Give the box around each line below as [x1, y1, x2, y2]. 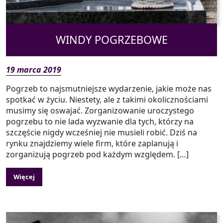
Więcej [13, 172, 35, 182]
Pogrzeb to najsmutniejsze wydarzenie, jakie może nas [6, 83, 212, 95]
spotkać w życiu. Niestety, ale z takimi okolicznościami [6, 94, 208, 106]
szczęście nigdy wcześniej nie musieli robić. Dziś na [6, 127, 197, 138]
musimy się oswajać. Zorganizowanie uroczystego [6, 105, 194, 116]
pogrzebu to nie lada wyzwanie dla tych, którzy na [6, 116, 194, 127]
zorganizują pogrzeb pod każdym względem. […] [6, 149, 189, 160]
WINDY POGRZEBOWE [55, 32, 168, 47]
